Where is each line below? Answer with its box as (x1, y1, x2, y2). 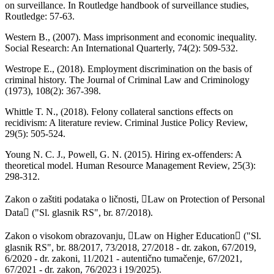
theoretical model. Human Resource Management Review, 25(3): (5, 160, 256, 171)
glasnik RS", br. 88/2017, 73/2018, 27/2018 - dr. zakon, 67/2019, (5, 242, 256, 253)
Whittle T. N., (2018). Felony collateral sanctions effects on (5, 106, 233, 117)
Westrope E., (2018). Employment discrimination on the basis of (5, 63, 252, 74)
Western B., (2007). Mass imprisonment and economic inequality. (5, 31, 257, 42)
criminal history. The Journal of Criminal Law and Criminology (5, 74, 250, 85)
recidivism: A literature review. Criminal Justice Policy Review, (5, 117, 248, 128)
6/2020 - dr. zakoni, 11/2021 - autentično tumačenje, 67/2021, (5, 253, 242, 264)
